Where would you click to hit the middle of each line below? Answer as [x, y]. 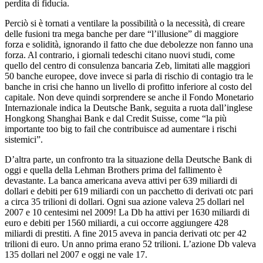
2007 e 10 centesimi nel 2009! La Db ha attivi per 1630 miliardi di [127, 212]
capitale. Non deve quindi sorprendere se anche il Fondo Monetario [129, 97]
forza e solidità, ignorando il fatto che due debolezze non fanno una [129, 44]
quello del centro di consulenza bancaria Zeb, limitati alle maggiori [127, 65]
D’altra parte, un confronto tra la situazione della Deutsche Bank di [128, 159]
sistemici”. [24, 139]
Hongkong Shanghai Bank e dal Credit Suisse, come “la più [116, 118]
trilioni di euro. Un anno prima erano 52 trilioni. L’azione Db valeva [130, 244]
